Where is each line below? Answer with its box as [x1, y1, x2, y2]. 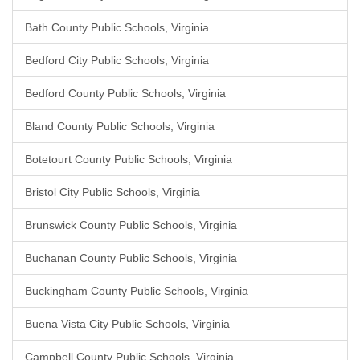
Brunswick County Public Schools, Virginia [25, 219, 237, 231]
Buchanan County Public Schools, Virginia [25, 252, 237, 264]
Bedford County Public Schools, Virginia [25, 87, 226, 100]
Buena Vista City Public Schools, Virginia [25, 317, 230, 330]
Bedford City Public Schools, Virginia [25, 54, 209, 67]
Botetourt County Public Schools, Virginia [25, 153, 232, 166]
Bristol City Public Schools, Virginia [25, 186, 200, 198]
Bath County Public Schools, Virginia [25, 21, 209, 34]
